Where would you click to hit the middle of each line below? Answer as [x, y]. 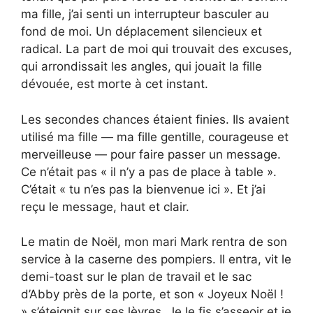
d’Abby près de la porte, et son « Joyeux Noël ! [152, 294]
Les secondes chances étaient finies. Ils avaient [155, 119]
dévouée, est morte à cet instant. [115, 84]
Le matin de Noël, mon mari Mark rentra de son [154, 242]
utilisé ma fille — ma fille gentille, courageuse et [155, 137]
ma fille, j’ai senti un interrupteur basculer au [145, 14]
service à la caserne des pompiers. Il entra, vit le [156, 260]
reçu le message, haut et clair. [105, 206]
